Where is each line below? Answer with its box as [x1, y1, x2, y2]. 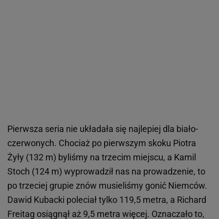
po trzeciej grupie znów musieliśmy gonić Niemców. [7, 180, 207, 191]
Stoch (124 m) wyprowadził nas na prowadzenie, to [7, 166, 205, 177]
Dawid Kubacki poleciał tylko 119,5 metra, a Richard [7, 195, 206, 205]
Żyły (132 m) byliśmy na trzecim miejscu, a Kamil [7, 152, 196, 163]
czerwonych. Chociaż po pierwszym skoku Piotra [7, 138, 196, 149]
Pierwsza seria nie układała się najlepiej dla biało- [7, 124, 198, 134]
